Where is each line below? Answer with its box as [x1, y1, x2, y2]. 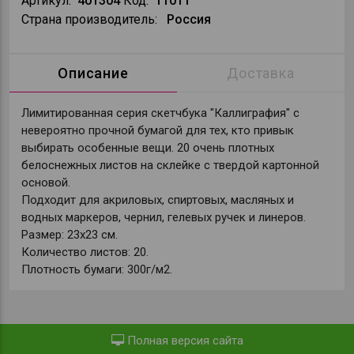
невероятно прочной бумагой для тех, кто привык [21, 123, 294, 137]
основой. [21, 175, 70, 190]
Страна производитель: [21, 12, 160, 27]
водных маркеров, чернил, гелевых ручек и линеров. [21, 210, 306, 224]
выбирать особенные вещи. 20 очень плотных [21, 141, 274, 155]
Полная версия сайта [123, 333, 243, 348]
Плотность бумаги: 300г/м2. [21, 262, 172, 277]
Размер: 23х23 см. [21, 228, 118, 242]
